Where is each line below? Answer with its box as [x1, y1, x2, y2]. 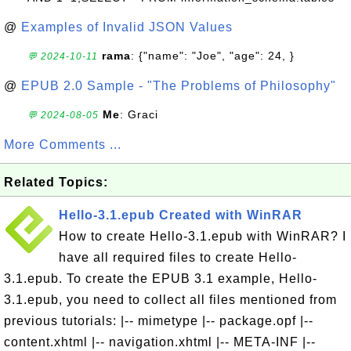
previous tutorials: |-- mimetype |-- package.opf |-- [4, 314, 313, 327]
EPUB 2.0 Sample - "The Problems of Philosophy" [21, 79, 336, 92]
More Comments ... [4, 138, 121, 151]
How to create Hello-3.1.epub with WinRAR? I [59, 230, 346, 243]
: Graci [120, 108, 158, 121]
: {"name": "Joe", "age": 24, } [131, 49, 295, 62]
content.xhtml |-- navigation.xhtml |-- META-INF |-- [4, 335, 316, 349]
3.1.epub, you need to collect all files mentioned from [4, 293, 337, 306]
